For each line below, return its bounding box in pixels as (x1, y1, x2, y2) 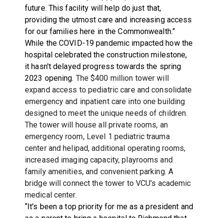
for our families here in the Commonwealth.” (24, 26, 176, 36)
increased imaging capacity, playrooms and (24, 155, 173, 164)
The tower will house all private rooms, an (24, 120, 168, 129)
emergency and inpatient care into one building (24, 96, 185, 106)
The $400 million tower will (75, 73, 169, 83)
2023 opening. (24, 73, 76, 83)
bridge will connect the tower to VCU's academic (24, 178, 191, 188)
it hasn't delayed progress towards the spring (24, 61, 182, 71)
